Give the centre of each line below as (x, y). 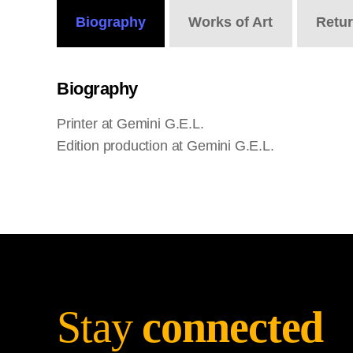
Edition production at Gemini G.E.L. (165, 146)
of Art (253, 22)
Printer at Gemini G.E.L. (130, 124)
